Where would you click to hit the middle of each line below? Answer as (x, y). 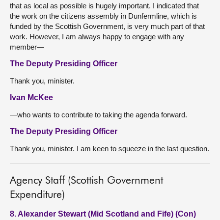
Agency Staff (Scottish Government (86, 181)
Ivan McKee (31, 97)
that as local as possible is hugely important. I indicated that (104, 6)
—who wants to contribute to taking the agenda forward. (98, 115)
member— (27, 47)
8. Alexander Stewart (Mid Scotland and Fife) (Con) (103, 214)
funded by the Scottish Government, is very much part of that (107, 26)
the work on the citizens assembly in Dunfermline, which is (103, 16)
